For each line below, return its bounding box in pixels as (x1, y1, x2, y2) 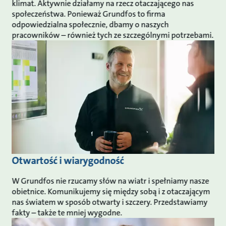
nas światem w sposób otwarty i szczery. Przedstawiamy (12, 197, 208, 208)
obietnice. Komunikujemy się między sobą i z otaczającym (12, 186, 210, 197)
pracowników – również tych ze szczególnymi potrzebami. (12, 29, 214, 40)
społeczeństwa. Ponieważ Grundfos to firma (12, 8, 165, 19)
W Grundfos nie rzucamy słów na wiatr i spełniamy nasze (12, 176, 209, 187)
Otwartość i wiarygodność (12, 154, 126, 167)
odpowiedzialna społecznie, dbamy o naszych (12, 19, 169, 30)
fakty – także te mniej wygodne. (12, 207, 124, 218)
